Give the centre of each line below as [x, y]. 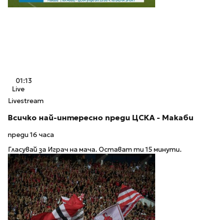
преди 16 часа [31, 135]
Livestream [26, 101]
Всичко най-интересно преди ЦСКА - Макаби [101, 117]
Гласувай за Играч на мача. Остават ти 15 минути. [95, 150]
